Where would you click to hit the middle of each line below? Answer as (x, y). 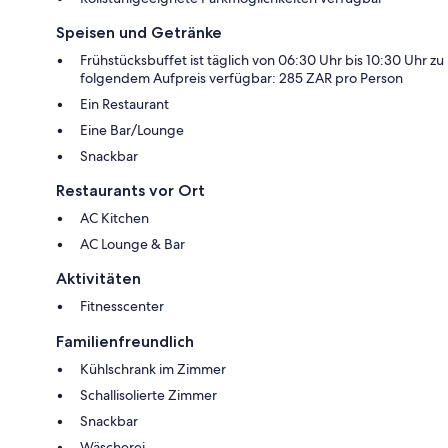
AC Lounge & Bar (132, 243)
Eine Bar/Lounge (132, 129)
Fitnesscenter (122, 305)
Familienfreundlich (125, 341)
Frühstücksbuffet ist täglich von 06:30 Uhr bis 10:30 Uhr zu (262, 59)
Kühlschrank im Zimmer (153, 368)
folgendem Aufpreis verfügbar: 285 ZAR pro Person (241, 77)
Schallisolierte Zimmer (148, 394)
